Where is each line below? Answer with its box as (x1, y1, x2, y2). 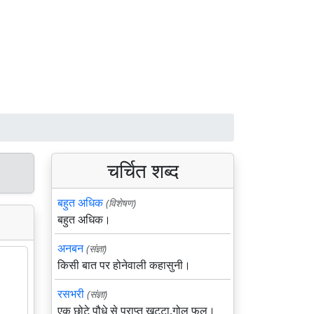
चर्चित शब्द (107, 157, 179, 184)
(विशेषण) (106, 196, 136, 210)
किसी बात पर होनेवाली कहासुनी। (57, 257, 191, 273)
